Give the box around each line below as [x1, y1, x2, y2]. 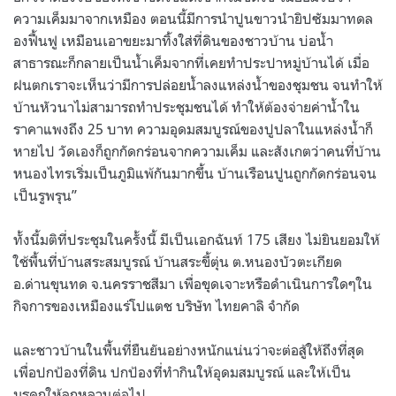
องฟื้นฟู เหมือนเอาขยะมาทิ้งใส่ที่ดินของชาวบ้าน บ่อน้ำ [13, 31, 333, 49]
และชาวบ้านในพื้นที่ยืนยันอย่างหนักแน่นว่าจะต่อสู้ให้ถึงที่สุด [13, 340, 364, 359]
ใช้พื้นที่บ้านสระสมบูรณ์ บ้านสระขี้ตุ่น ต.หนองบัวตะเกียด [13, 252, 342, 270]
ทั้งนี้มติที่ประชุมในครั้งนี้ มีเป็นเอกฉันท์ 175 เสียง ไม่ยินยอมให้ [13, 230, 380, 248]
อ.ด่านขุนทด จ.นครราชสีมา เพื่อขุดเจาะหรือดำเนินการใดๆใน [13, 274, 372, 293]
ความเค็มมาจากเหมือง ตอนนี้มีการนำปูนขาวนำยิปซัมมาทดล [13, 9, 373, 27]
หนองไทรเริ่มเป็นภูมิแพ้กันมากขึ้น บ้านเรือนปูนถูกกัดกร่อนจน [13, 164, 377, 182]
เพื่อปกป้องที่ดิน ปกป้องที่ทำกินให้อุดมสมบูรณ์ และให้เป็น [13, 362, 351, 381]
